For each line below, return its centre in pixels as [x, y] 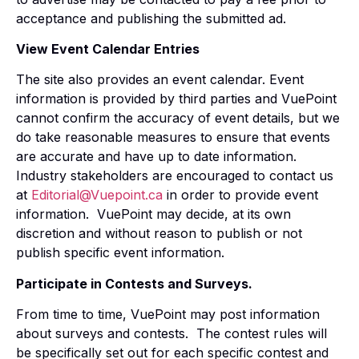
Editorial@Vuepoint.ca [97, 195]
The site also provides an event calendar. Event [160, 80]
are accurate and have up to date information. [158, 157]
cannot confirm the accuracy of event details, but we [178, 118]
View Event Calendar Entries [108, 48]
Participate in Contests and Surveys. [134, 283]
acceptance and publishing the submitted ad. [151, 18]
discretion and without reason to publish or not [159, 234]
